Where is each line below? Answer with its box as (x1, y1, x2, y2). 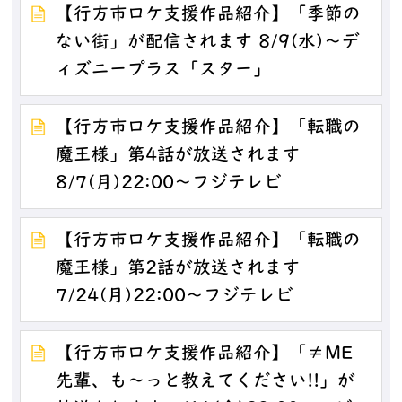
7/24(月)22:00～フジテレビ (56, 288, 294, 307)
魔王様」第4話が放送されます (56, 146, 301, 165)
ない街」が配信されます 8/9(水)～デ (56, 33, 361, 52)
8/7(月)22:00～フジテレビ (56, 174, 283, 193)
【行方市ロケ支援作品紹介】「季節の (56, 5, 362, 24)
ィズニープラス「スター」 (56, 61, 272, 80)
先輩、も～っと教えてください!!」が (56, 373, 356, 392)
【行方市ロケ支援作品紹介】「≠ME (56, 345, 354, 364)
